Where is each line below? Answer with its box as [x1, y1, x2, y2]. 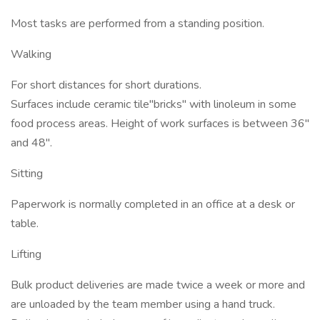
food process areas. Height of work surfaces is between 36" [11, 116, 309, 131]
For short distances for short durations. [11, 77, 201, 93]
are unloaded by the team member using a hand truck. [11, 296, 275, 312]
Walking [11, 46, 51, 62]
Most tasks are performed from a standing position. [11, 16, 264, 31]
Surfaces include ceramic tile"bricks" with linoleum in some [11, 96, 296, 112]
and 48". [11, 135, 52, 151]
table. [11, 216, 39, 231]
